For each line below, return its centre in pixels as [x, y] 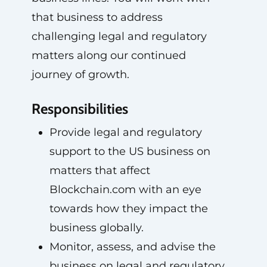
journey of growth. [80, 74]
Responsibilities [80, 109]
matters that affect [100, 170]
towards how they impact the [128, 209]
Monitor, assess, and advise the [132, 247]
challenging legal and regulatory [119, 36]
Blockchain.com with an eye [125, 190]
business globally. [96, 228]
